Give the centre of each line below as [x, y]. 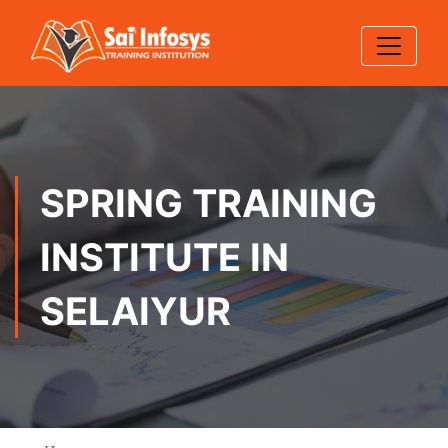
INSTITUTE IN [164, 257]
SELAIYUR [135, 311]
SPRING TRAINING [208, 203]
